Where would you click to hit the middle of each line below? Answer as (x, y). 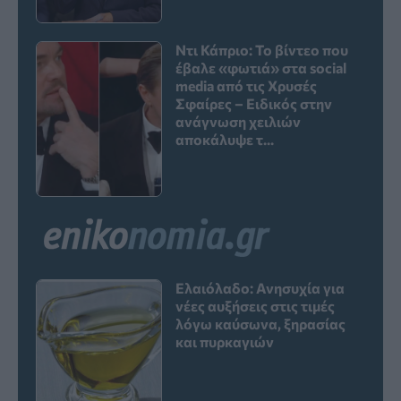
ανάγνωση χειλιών (239, 121)
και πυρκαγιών (225, 341)
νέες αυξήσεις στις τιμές (256, 305)
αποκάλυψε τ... (225, 139)
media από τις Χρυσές (247, 85)
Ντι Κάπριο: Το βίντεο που (262, 49)
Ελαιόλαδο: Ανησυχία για (260, 287)
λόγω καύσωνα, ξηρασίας (261, 323)
